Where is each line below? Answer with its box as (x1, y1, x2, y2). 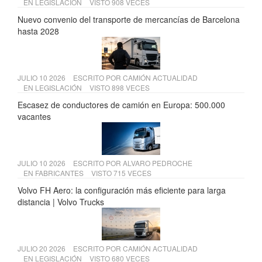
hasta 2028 (18, 25, 59, 37)
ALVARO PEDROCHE (123, 158, 192, 168)
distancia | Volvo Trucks (18, 196, 104, 208)
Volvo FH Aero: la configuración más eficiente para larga (18, 184, 226, 196)
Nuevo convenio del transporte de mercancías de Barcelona (18, 13, 240, 26)
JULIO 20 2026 (18, 243, 67, 254)
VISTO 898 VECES (89, 82, 150, 93)
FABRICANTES (35, 168, 84, 178)
